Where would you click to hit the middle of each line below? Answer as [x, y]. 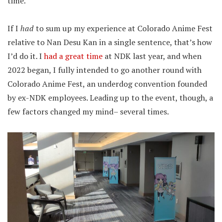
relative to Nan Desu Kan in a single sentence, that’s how [110, 42]
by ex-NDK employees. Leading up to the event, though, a [110, 98]
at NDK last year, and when [152, 56]
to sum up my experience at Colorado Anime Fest [123, 28]
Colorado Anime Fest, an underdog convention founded [107, 84]
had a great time [73, 56]
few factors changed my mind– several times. [88, 111]
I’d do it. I [26, 56]
